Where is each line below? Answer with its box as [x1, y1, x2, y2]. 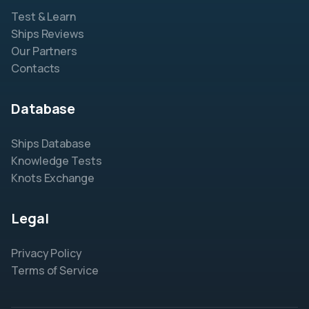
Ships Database [11, 136, 91, 152]
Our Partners [11, 43, 78, 59]
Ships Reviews [11, 26, 84, 42]
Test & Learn [11, 9, 77, 25]
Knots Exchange [11, 170, 94, 186]
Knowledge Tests [11, 153, 102, 169]
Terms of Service [11, 263, 99, 279]
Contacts [11, 61, 61, 77]
